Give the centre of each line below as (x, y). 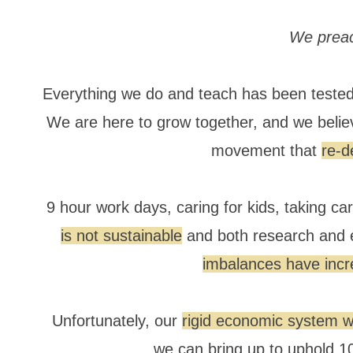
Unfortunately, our (117, 321)
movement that (266, 150)
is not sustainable (121, 236)
